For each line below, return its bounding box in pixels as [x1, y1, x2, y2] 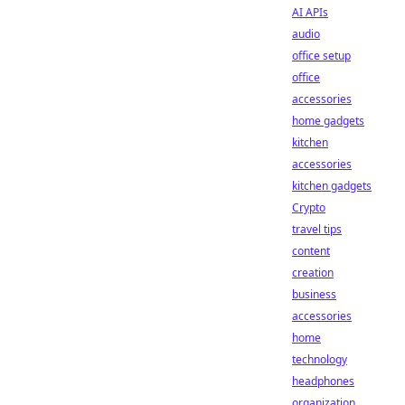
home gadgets [292, 113, 364, 128]
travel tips [292, 221, 342, 237]
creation [292, 265, 334, 280]
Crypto [292, 200, 325, 215]
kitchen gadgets [292, 178, 372, 193]
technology [292, 352, 347, 367]
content [292, 243, 330, 259]
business [292, 287, 336, 302]
